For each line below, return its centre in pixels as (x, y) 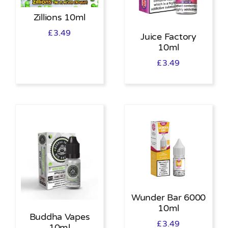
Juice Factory (168, 36)
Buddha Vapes (60, 217)
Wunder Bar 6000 (168, 197)
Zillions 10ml (60, 17)
